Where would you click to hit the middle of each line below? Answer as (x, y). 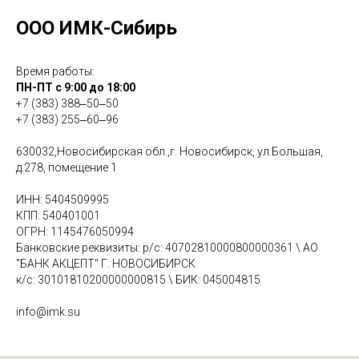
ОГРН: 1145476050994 (75, 232)
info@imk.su (48, 312)
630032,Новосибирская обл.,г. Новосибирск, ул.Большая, (169, 152)
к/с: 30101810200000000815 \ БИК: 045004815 (138, 280)
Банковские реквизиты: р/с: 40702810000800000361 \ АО (167, 248)
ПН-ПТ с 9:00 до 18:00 (76, 88)
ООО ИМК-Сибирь (97, 28)
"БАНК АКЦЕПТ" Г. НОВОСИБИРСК (106, 264)
